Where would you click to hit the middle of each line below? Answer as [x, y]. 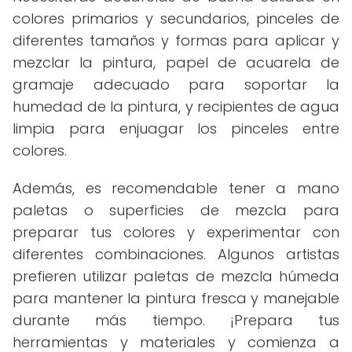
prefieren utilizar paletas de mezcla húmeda [176, 276]
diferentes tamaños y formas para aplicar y [176, 40]
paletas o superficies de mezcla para [176, 210]
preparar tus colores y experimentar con [176, 232]
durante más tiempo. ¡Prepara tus [176, 320]
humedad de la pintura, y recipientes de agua [176, 106]
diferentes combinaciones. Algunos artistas [176, 254]
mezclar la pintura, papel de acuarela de [176, 62]
